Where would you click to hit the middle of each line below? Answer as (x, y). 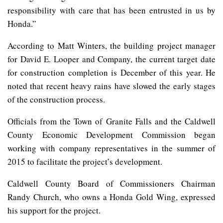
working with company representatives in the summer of (111, 148)
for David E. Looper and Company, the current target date (111, 59)
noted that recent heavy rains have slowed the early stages (111, 86)
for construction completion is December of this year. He (111, 73)
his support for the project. (54, 211)
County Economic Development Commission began (111, 135)
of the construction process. (56, 100)
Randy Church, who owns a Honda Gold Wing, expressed (111, 197)
